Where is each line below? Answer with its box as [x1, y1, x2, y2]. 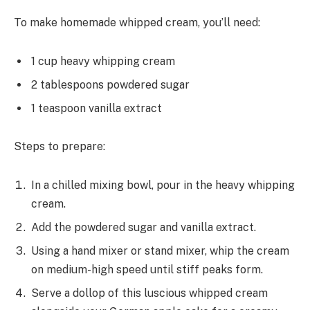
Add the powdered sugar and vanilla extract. [31, 220, 256, 234]
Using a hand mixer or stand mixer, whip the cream [31, 244, 289, 257]
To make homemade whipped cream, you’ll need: [14, 15, 260, 29]
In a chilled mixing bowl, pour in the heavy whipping [31, 178, 295, 192]
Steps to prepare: [14, 140, 105, 154]
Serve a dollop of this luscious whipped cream [31, 286, 268, 300]
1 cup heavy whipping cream [31, 54, 175, 68]
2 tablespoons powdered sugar [31, 77, 190, 91]
